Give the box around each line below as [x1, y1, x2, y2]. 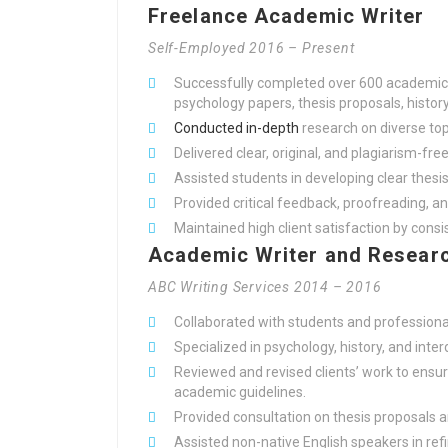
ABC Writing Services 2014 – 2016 [148, 279, 382, 295]
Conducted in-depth [174, 120, 299, 136]
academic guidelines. [174, 384, 306, 400]
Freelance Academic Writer [148, 4, 425, 28]
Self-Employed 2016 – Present [148, 40, 355, 56]
